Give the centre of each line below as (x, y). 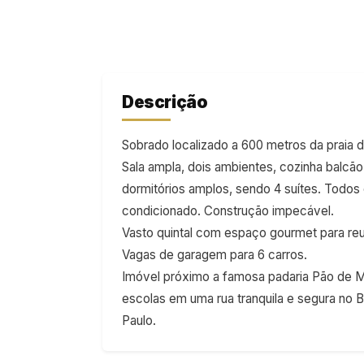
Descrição (165, 102)
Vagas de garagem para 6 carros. (214, 255)
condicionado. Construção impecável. (228, 211)
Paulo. (139, 321)
